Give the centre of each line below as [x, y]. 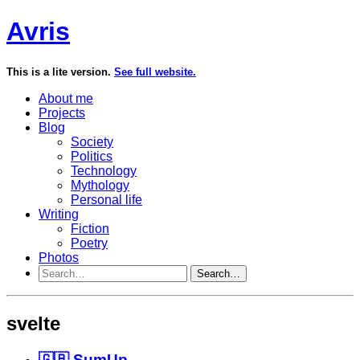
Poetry [89, 243]
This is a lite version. [60, 72]
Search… [219, 273]
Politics [92, 156]
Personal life [106, 199]
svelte [33, 323]
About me [66, 98]
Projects [62, 112]
